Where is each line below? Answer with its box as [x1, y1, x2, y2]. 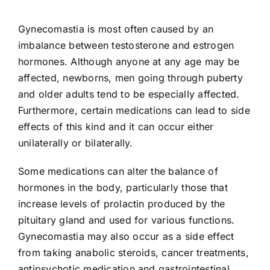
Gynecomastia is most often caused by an [17, 22, 214, 35]
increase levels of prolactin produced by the [17, 197, 225, 210]
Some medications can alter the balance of [17, 165, 218, 177]
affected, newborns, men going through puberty [17, 71, 243, 84]
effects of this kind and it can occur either [17, 120, 214, 133]
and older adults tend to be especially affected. [17, 87, 240, 100]
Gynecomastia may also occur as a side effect [17, 230, 234, 242]
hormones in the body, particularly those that [17, 181, 228, 193]
